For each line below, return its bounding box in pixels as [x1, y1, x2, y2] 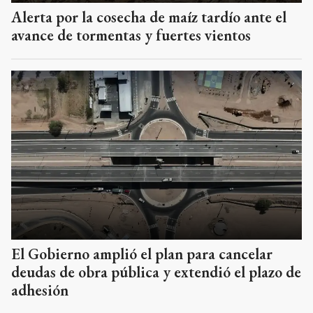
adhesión [11, 279, 68, 300]
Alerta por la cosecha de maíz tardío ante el [11, 7, 286, 28]
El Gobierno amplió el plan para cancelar [11, 243, 272, 264]
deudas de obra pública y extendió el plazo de [11, 261, 301, 282]
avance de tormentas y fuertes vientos [11, 25, 251, 46]
